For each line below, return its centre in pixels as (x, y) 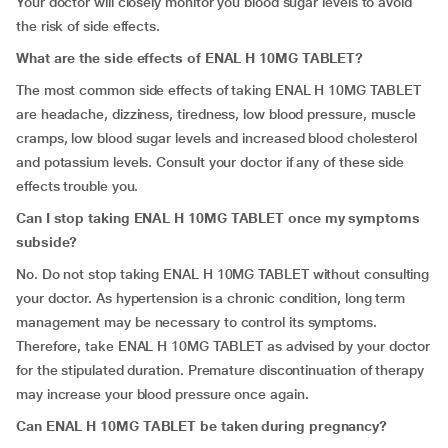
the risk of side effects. (88, 26)
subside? (47, 242)
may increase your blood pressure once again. (162, 394)
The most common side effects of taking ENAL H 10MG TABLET (218, 90)
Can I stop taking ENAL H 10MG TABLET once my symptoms (218, 218)
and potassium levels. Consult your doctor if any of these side (210, 162)
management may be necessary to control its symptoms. (196, 322)
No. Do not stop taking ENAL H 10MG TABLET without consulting (223, 274)
